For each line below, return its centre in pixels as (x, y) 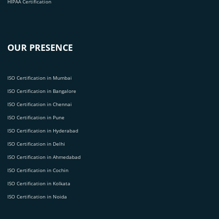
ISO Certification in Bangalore (42, 91)
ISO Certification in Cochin (38, 170)
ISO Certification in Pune (36, 117)
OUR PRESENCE (40, 47)
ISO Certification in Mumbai (40, 77)
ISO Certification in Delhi (36, 143)
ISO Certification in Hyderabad (43, 130)
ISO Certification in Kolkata (39, 183)
